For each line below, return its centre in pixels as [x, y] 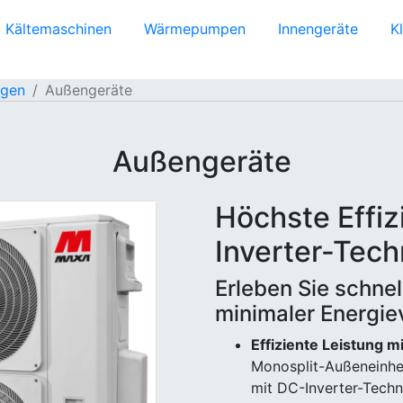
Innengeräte [318, 29]
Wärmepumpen [194, 29]
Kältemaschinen [58, 29]
